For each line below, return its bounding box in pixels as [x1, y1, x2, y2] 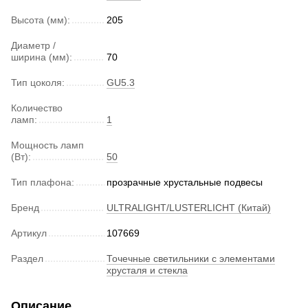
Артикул [11, 227, 47, 239]
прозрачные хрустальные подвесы [107, 176, 263, 188]
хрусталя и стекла [107, 264, 188, 276]
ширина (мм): [11, 51, 72, 63]
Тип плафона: [11, 176, 74, 188]
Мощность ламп [11, 139, 84, 151]
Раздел [11, 252, 43, 264]
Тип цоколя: [11, 76, 65, 88]
